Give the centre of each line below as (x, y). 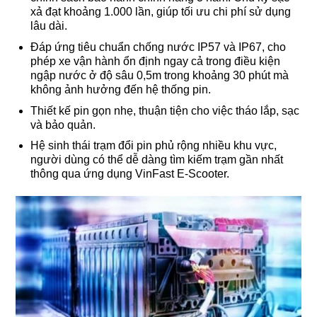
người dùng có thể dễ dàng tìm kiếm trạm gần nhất (156, 160)
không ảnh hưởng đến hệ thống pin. (120, 89)
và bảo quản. (63, 125)
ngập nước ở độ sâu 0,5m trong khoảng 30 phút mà (159, 75)
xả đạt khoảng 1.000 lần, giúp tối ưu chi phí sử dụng (160, 12)
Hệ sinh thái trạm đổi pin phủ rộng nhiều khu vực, (153, 146)
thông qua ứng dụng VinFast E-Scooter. (129, 174)
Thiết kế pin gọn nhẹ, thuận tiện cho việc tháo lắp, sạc (165, 110)
